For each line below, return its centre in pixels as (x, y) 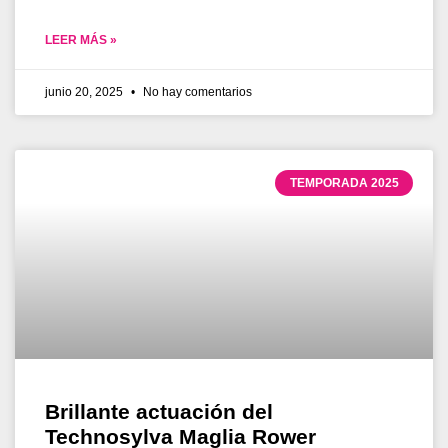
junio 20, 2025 (85, 91)
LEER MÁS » (81, 39)
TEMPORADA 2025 (344, 182)
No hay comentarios (196, 91)
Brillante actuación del (159, 411)
